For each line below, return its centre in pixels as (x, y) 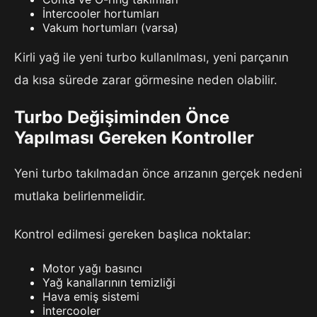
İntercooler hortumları (101, 14)
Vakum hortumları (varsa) (110, 28)
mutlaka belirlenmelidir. (80, 196)
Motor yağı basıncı (92, 269)
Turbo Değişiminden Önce (122, 117)
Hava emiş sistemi (91, 297)
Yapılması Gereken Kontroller (134, 138)
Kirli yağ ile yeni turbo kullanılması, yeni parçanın (151, 58)
